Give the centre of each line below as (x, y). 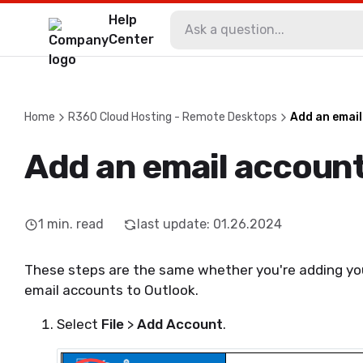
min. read (75, 224)
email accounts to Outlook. (111, 290)
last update (172, 224)
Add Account (180, 324)
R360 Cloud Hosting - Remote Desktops (173, 117)
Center (131, 39)
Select (79, 324)
